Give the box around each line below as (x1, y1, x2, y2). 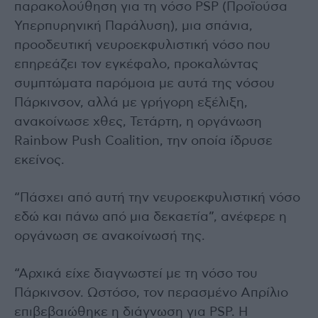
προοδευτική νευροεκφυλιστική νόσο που (14, 38, 270, 52)
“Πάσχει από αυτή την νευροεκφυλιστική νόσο (14, 191, 300, 204)
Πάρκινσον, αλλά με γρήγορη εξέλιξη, (14, 96, 248, 109)
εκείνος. (14, 153, 65, 167)
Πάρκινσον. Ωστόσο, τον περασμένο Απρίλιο (14, 286, 288, 300)
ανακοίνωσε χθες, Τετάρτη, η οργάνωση (14, 115, 262, 128)
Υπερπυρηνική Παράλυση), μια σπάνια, (14, 19, 253, 33)
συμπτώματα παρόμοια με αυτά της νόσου (14, 77, 275, 90)
